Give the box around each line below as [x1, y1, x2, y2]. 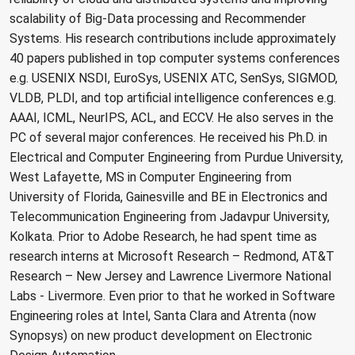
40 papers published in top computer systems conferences [10, 51, 340, 67]
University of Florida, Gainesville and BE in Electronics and [10, 189, 327, 205]
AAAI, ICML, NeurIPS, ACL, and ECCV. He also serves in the [10, 110, 334, 126]
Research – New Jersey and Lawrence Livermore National [10, 269, 331, 284]
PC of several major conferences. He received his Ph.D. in [10, 130, 327, 146]
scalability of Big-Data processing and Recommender [10, 11, 306, 27]
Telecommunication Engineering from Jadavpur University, [10, 209, 330, 225]
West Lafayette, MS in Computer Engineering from [10, 170, 292, 185]
